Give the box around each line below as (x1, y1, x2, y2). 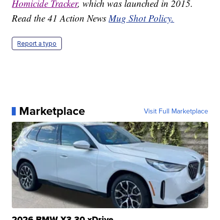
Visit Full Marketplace (143, 106, 208, 116)
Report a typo (17, 40, 57, 48)
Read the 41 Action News (12, 12, 109, 25)
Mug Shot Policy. (109, 12, 174, 25)
